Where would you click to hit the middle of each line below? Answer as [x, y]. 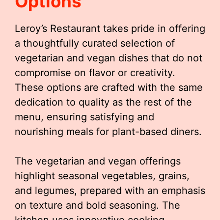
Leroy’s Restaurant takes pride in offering [110, 28]
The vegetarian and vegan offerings [98, 161]
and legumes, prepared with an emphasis [110, 191]
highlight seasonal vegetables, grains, [102, 176]
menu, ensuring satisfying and [84, 117]
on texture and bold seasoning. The [97, 205]
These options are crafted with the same [109, 87]
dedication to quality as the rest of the [103, 102]
